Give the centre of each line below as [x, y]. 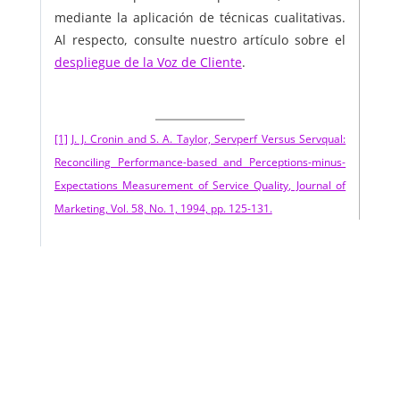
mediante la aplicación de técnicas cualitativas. [200, 17]
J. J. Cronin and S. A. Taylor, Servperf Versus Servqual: [209, 138]
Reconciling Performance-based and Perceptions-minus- [200, 162]
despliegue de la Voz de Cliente [148, 62]
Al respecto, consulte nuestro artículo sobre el [200, 39]
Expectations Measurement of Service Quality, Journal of [200, 185]
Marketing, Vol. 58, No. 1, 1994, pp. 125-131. [163, 208]
